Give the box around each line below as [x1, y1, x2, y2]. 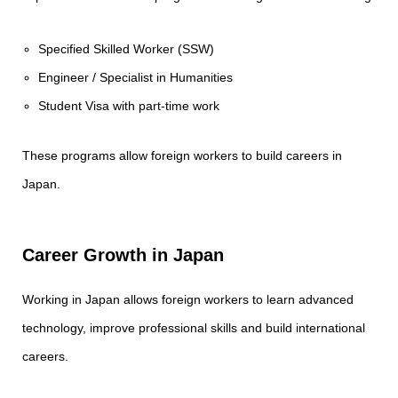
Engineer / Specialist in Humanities [38, 70, 234, 84]
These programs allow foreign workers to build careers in [22, 148, 342, 163]
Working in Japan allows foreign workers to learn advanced [22, 292, 354, 306]
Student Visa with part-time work [38, 99, 220, 113]
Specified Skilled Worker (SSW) [38, 42, 215, 56]
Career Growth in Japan [22, 245, 224, 265]
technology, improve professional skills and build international [22, 321, 365, 335]
